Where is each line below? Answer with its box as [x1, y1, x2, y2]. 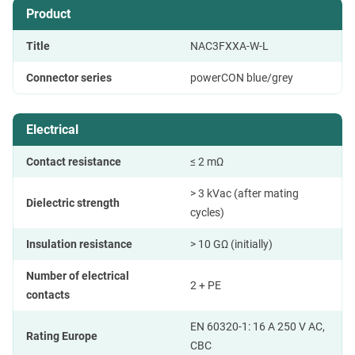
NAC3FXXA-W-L [190, 39, 269, 52]
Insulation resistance [26, 237, 132, 250]
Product [26, 6, 71, 21]
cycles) [190, 205, 224, 219]
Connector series [26, 71, 112, 84]
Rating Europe [26, 329, 97, 342]
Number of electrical [26, 269, 129, 282]
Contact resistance [26, 155, 121, 168]
